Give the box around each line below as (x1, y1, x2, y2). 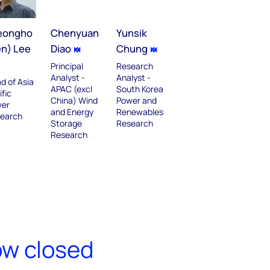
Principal (51, 60, 84, 72)
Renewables (116, 105, 163, 118)
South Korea (116, 83, 163, 95)
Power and (116, 94, 157, 106)
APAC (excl (51, 83, 93, 95)
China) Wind (51, 94, 98, 106)
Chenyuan (51, 25, 99, 40)
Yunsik (116, 25, 146, 40)
